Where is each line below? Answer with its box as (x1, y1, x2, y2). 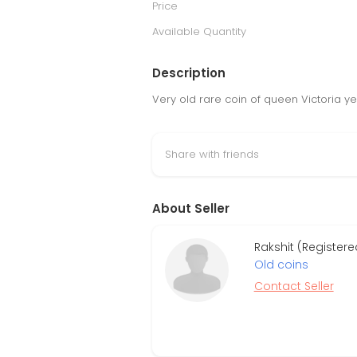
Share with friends (165, 147, 259, 162)
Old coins (253, 257, 308, 273)
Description (152, 65, 226, 81)
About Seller (152, 200, 229, 217)
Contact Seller (253, 278, 334, 294)
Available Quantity (152, 24, 246, 39)
